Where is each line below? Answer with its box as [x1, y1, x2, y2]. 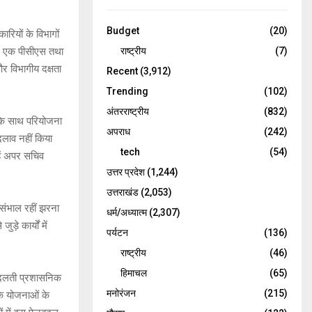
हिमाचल [120, 267, 147, 279]
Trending [107, 85, 148, 97]
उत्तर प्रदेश [107, 166, 145, 178]
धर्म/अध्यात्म [107, 206, 147, 218]
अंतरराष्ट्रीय [107, 105, 149, 117]
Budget [107, 24, 139, 36]
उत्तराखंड [107, 186, 139, 198]
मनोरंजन [107, 287, 136, 299]
